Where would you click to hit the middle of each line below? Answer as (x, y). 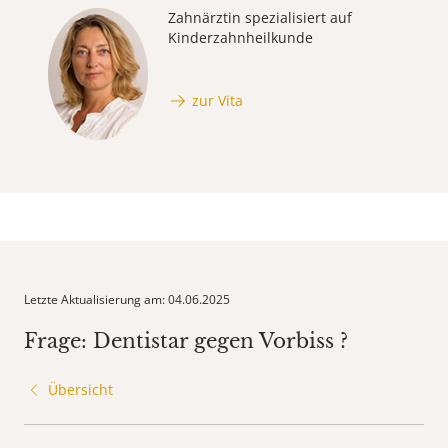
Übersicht (80, 390)
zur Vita (217, 100)
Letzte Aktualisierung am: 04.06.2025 (127, 300)
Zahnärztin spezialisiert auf (260, 18)
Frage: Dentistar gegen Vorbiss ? (186, 341)
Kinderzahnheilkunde (240, 38)
